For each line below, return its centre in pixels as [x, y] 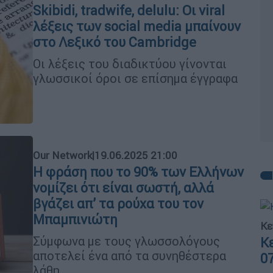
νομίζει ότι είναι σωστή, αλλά [123, 188]
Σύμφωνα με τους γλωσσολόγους [126, 241]
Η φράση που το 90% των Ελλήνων [138, 172]
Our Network [62, 155]
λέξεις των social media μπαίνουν [137, 26]
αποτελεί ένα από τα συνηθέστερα [129, 255]
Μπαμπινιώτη [75, 219]
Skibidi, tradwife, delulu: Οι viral [129, 10]
